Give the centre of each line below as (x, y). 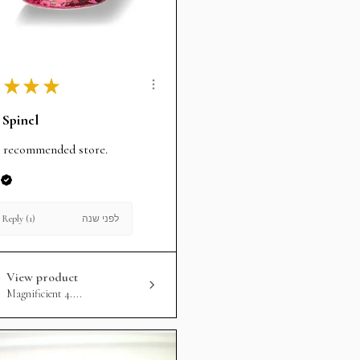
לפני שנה (100, 218)
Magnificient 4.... (44, 293)
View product (42, 277)
